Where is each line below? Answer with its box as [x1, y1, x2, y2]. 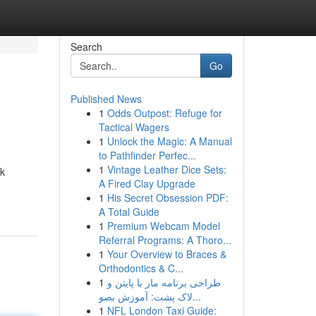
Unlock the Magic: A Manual [107, 134, 232, 148]
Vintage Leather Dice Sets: [107, 162, 226, 176]
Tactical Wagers [98, 120, 169, 134]
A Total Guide [98, 205, 159, 219]
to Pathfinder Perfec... [98, 148, 196, 162]
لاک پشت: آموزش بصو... [192, 289, 201, 303]
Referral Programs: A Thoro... [98, 233, 231, 247]
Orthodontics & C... [98, 261, 183, 275]
